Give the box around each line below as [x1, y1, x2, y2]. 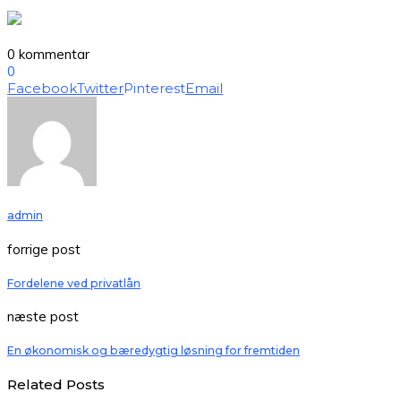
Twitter [77, 80, 124, 98]
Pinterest [124, 80, 185, 98]
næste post [7, 308, 79, 326]
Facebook [7, 80, 77, 98]
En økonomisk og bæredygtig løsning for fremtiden [7, 344, 300, 358]
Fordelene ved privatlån [7, 276, 141, 290]
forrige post [7, 240, 81, 258]
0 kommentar [7, 46, 90, 64]
